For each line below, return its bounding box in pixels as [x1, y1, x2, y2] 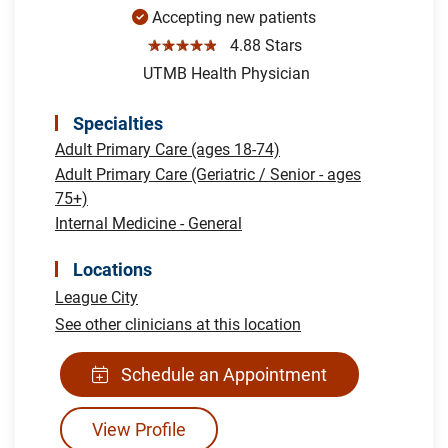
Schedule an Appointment [117, 363, 327, 385]
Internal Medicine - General [55, 213, 242, 233]
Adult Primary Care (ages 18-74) [55, 139, 280, 159]
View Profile [92, 418, 186, 440]
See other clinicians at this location [55, 314, 301, 334]
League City [55, 287, 138, 307]
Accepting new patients [148, 7, 316, 27]
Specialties [73, 112, 163, 134]
